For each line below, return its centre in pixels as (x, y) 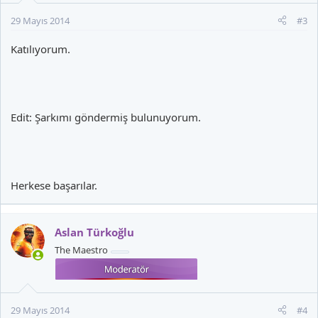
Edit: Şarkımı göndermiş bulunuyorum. (106, 117)
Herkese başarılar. (54, 185)
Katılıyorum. (40, 49)
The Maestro (81, 250)
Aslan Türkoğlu (94, 232)
